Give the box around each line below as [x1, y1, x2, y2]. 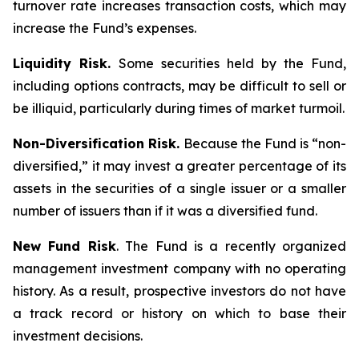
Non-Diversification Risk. [13, 135, 184, 151]
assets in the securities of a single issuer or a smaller [13, 180, 346, 196]
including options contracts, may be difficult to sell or [13, 78, 346, 94]
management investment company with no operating [13, 260, 346, 276]
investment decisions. [13, 328, 143, 344]
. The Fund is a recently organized [115, 238, 346, 254]
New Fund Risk [13, 238, 116, 254]
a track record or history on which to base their [13, 305, 346, 321]
